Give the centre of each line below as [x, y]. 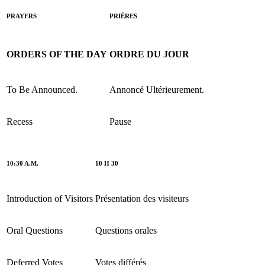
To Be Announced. [42, 89]
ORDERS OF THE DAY [57, 54]
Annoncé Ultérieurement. [157, 89]
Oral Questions [35, 230]
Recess [20, 121]
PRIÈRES [123, 16]
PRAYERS [22, 16]
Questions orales [126, 230]
